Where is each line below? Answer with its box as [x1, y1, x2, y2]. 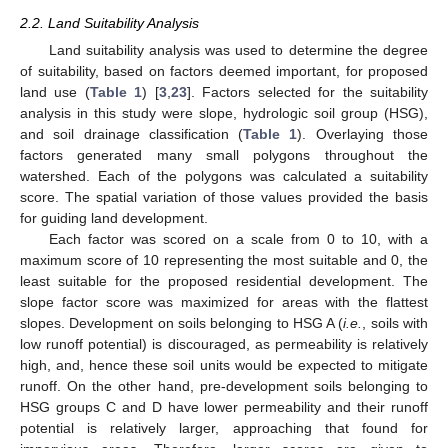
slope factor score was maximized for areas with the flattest [20, 294, 428, 311]
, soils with [362, 315, 429, 332]
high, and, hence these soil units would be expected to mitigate [20, 357, 428, 374]
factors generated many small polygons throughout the [20, 147, 428, 164]
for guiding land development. [20, 210, 208, 227]
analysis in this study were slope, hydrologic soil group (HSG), [20, 105, 428, 122]
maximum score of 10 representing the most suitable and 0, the [20, 252, 428, 269]
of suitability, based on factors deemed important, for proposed [20, 63, 428, 80]
